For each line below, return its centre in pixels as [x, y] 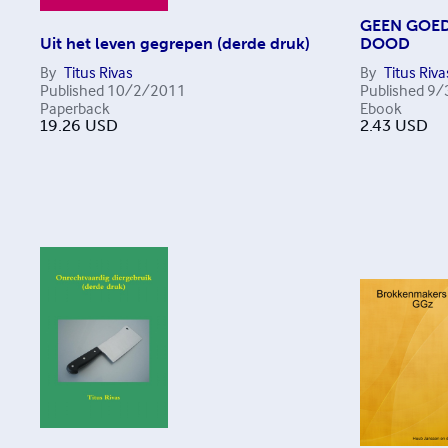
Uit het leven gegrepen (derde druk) [175, 43]
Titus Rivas [98, 72]
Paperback [75, 108]
